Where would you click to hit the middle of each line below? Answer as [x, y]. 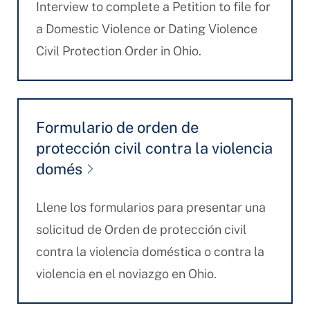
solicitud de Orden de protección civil [141, 229]
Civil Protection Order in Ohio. [118, 51]
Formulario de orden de [117, 127]
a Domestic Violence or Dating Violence [146, 29]
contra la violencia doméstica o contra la [150, 252]
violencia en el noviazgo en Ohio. [126, 274]
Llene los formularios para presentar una [151, 207]
